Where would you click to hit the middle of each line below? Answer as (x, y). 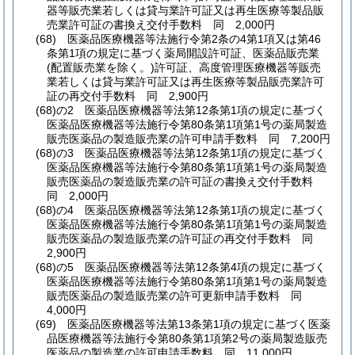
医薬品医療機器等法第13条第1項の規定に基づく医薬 (199, 324)
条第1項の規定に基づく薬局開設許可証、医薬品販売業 (183, 53)
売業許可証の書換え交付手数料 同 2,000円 (161, 24)
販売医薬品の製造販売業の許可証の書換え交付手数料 (185, 181)
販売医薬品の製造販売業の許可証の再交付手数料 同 (185, 238)
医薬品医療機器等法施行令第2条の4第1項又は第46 (194, 38)
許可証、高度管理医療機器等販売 (238, 67)
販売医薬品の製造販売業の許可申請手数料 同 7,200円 (189, 138)
